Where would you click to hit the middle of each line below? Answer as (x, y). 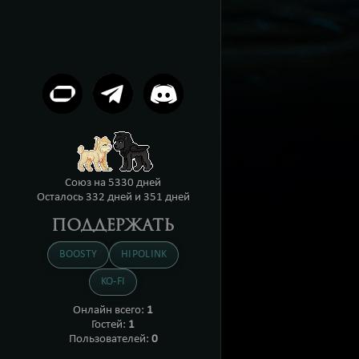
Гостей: (110, 325)
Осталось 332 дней (85, 198)
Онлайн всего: (110, 311)
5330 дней (135, 183)
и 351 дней (162, 198)
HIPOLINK (144, 254)
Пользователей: (110, 339)
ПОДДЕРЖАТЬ (113, 227)
